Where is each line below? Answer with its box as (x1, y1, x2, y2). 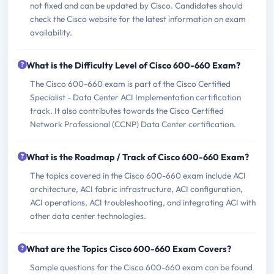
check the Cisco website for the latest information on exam (30, 13, 246, 24)
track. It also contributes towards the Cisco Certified (30, 105, 224, 116)
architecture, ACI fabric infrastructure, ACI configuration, (30, 183, 243, 194)
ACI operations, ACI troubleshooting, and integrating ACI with (30, 196, 256, 208)
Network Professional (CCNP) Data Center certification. (30, 118, 236, 130)
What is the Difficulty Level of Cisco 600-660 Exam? (26, 59, 240, 71)
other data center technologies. (30, 210, 146, 221)
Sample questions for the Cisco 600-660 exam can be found (30, 261, 253, 273)
